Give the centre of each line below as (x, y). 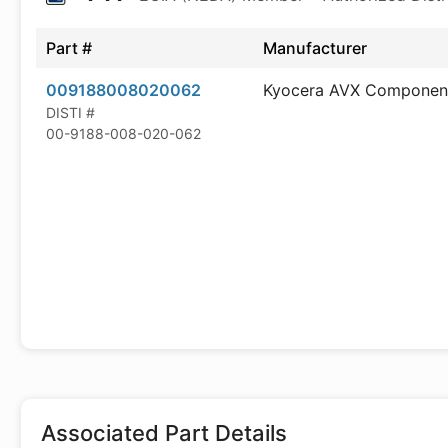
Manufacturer (315, 48)
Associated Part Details (164, 433)
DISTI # (70, 112)
